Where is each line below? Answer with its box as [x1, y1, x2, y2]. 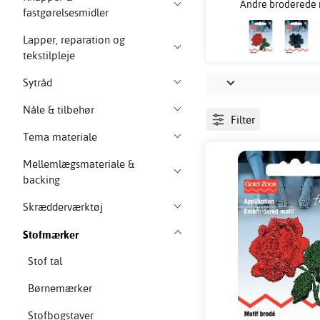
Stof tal [27, 254, 62, 269]
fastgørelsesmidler [23, 6, 109, 20]
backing [23, 173, 61, 187]
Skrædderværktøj [23, 200, 104, 214]
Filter [230, 112, 255, 126]
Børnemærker [27, 281, 92, 296]
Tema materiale [23, 130, 98, 144]
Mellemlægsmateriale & [23, 157, 135, 171]
